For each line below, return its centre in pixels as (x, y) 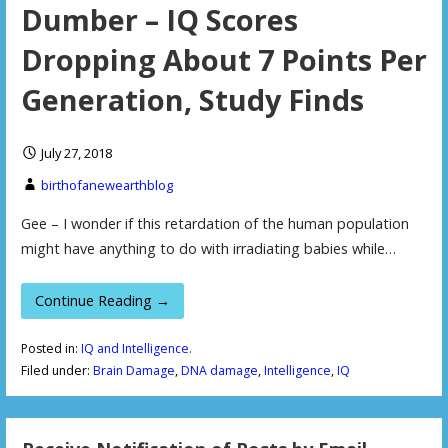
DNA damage (219, 371)
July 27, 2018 (76, 153)
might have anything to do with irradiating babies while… (208, 249)
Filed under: (56, 371)
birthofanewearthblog (106, 185)
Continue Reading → (102, 300)
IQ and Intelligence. (136, 349)
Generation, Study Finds (192, 100)
